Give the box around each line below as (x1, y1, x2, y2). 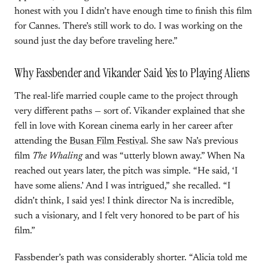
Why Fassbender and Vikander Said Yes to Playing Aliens (14, 65, 250, 81)
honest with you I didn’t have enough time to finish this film (14, 7, 252, 16)
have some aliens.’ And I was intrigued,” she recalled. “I (14, 181, 230, 191)
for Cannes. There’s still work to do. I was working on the (14, 22, 242, 31)
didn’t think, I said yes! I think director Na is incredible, (14, 196, 234, 206)
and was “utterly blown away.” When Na (83, 151, 245, 161)
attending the (14, 136, 69, 146)
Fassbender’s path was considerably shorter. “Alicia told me (14, 253, 247, 263)
